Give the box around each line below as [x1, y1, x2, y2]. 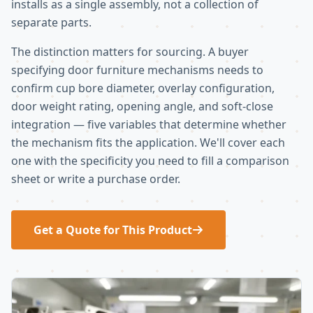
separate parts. [11, 14, 92, 30]
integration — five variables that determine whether [11, 116, 286, 132]
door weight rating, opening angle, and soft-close [11, 98, 273, 114]
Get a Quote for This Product [34, 221, 192, 238]
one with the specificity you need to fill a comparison [11, 152, 289, 168]
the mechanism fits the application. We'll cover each [11, 134, 285, 150]
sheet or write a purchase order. [11, 170, 180, 187]
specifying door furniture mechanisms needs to [11, 61, 263, 78]
